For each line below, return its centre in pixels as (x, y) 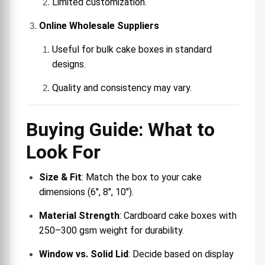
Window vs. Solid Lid (84, 254)
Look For (63, 152)
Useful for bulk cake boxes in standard (132, 49)
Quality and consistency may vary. (122, 88)
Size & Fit (60, 177)
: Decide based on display (181, 254)
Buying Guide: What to (120, 129)
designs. (69, 64)
